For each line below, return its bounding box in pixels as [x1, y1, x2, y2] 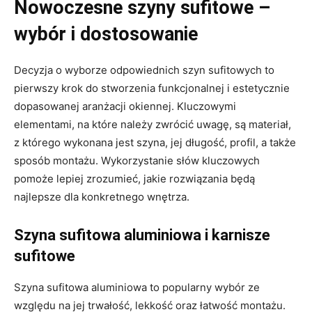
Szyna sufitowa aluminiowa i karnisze [14, 226, 270, 244]
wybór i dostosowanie [14, 22, 198, 45]
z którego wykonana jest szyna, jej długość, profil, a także [14, 135, 296, 149]
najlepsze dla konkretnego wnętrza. [14, 189, 189, 203]
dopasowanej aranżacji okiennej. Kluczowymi [14, 99, 236, 113]
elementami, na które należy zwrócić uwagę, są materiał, [14, 117, 291, 131]
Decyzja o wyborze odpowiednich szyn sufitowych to [14, 63, 274, 77]
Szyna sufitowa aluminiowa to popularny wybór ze [14, 280, 260, 294]
